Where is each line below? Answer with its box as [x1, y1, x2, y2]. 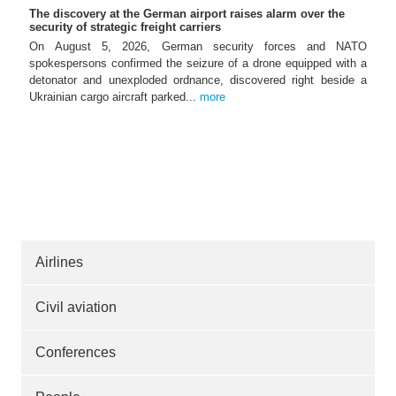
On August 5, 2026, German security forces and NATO [29, 39, 367, 53]
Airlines [35, 254, 83, 270]
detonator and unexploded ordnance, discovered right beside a [29, 72, 367, 87]
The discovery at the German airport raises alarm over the [29, 6, 345, 20]
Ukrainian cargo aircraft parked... [29, 89, 200, 103]
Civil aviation [35, 299, 117, 315]
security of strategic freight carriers [29, 19, 221, 34]
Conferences [35, 344, 116, 360]
